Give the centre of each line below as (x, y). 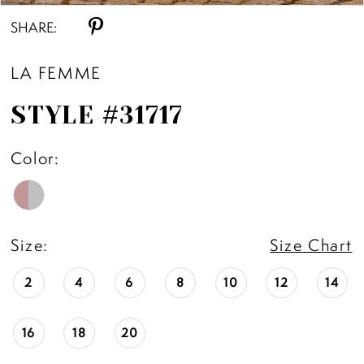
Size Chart (311, 245)
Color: (35, 158)
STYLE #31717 (97, 115)
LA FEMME (56, 73)
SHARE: (34, 28)
